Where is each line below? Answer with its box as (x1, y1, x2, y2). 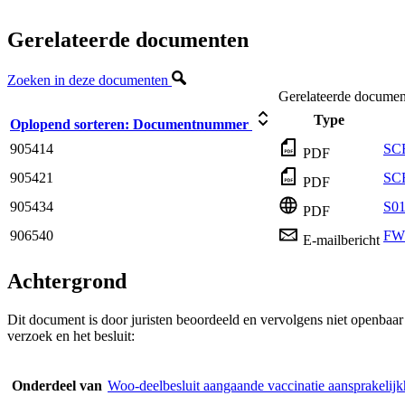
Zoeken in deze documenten (7, 72, 172, 89)
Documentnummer (129, 117, 252, 133)
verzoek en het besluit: (7, 328, 135, 344)
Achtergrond (7, 269, 127, 294)
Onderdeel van (12, 378, 102, 394)
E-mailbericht (303, 232, 380, 249)
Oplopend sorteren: (10, 117, 129, 133)
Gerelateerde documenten (7, 28, 249, 52)
